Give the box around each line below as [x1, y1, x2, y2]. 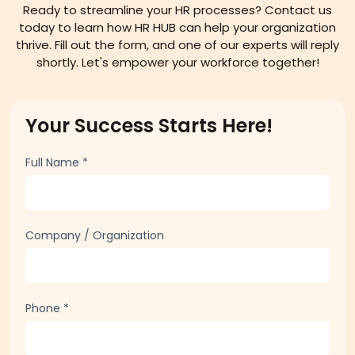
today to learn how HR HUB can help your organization [19, 18, 336, 36]
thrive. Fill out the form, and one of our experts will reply [16, 36, 339, 53]
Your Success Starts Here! [25, 112, 273, 139]
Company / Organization [25, 227, 164, 243]
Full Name [25, 154, 82, 170]
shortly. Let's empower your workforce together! [36, 53, 319, 71]
